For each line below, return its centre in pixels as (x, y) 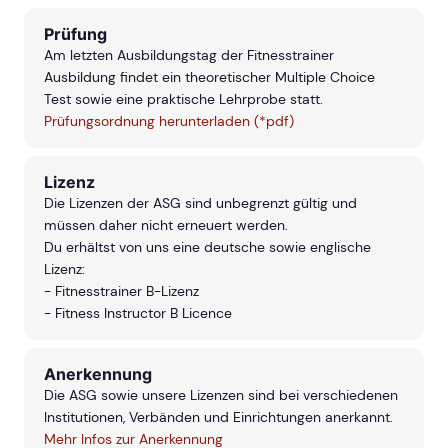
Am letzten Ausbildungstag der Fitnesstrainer (189, 55)
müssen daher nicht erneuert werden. (166, 225)
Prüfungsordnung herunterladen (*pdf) (169, 121)
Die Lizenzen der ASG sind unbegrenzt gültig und (200, 203)
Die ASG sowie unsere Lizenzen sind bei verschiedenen (221, 395)
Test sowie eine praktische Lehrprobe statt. (183, 99)
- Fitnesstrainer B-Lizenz (121, 291)
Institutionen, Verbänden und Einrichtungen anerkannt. (218, 417)
